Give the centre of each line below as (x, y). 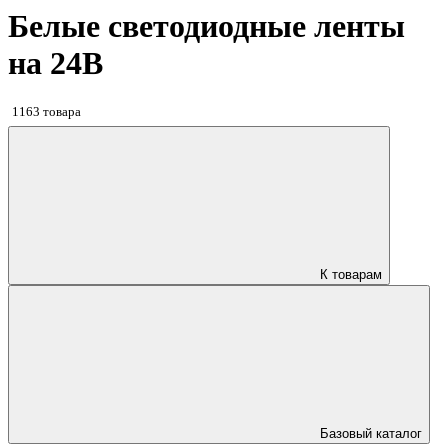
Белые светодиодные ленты (206, 26)
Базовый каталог (371, 434)
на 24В (55, 63)
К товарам (351, 275)
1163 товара (46, 111)
